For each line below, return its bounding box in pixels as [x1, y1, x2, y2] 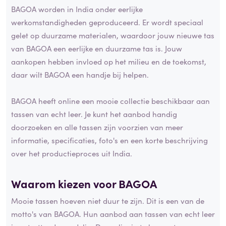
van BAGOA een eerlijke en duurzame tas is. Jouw [11, 43, 182, 54]
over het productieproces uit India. [11, 148, 132, 159]
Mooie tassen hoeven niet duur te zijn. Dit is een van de [11, 195, 204, 206]
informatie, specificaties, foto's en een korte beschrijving [11, 135, 208, 146]
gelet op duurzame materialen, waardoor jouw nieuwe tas [11, 30, 214, 41]
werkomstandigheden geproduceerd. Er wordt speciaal [11, 17, 203, 28]
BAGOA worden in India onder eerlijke [11, 4, 143, 15]
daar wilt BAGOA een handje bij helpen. [11, 69, 149, 80]
